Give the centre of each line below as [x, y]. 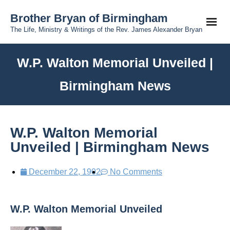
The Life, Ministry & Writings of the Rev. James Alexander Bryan [106, 30]
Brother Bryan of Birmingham [89, 18]
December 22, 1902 [65, 172]
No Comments [136, 172]
